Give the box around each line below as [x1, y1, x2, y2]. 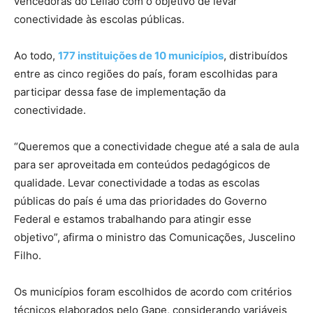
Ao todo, [14, 48, 58, 62]
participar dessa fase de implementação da [14, 85, 226, 99]
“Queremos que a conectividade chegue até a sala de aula [14, 139, 299, 153]
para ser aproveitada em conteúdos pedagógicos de [14, 157, 270, 171]
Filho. [14, 248, 41, 262]
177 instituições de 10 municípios [58, 48, 224, 62]
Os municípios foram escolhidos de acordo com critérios [14, 284, 292, 298]
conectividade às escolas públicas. [14, 12, 184, 26]
